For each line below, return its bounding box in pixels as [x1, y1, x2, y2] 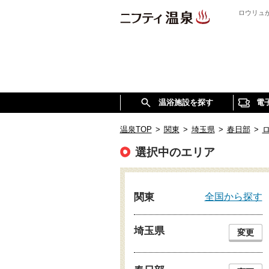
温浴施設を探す [159, 98, 213, 107]
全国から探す [204, 191, 262, 202]
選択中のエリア [134, 146, 215, 159]
